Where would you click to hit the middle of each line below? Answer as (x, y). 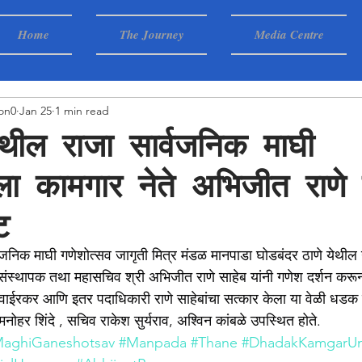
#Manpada (153, 343)
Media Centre (289, 34)
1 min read (82, 110)
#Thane (214, 343)
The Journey (152, 34)
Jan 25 (36, 110)
